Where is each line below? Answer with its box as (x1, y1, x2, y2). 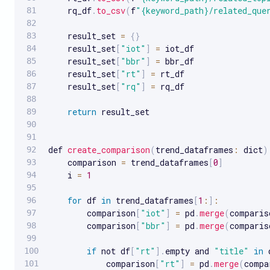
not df (96, 245, 130, 257)
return (67, 105, 96, 118)
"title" (214, 245, 249, 257)
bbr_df (160, 55, 194, 67)
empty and (165, 245, 214, 257)
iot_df (160, 42, 194, 54)
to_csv (96, 4, 125, 16)
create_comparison (67, 143, 150, 155)
